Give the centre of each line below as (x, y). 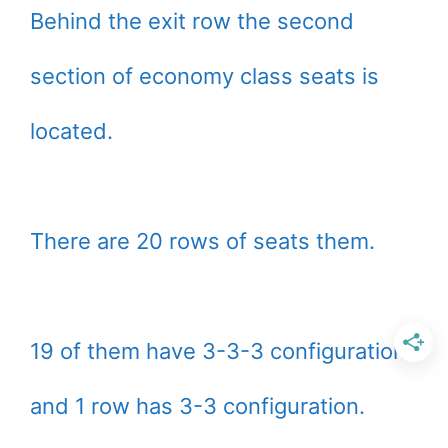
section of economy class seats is (204, 76)
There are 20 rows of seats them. (202, 241)
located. (71, 131)
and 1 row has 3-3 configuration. (197, 406)
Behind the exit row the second (192, 21)
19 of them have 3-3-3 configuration (218, 351)
